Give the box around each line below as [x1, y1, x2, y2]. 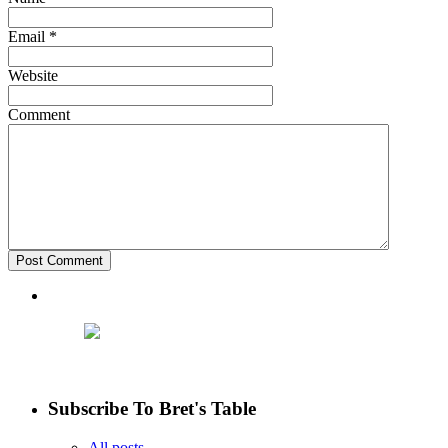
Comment [8, 106, 70, 124]
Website [8, 67, 58, 85]
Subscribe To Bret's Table [48, 398, 256, 420]
